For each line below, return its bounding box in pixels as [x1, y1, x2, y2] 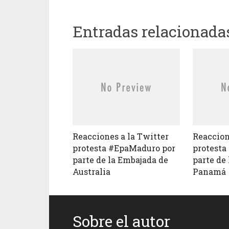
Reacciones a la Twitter [73, 131, 169, 142]
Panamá [192, 166, 226, 177]
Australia [73, 166, 110, 177]
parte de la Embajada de [73, 154, 168, 165]
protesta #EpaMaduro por [73, 143, 175, 153]
